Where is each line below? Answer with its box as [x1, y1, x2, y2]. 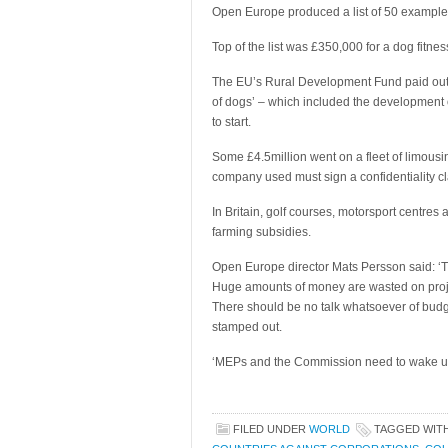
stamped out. [212, 320, 282, 334]
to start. [212, 115, 251, 129]
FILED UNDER [233, 423, 309, 435]
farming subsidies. [212, 225, 311, 239]
